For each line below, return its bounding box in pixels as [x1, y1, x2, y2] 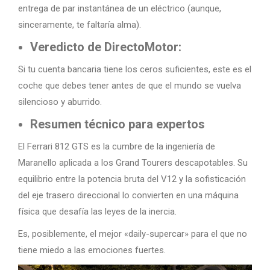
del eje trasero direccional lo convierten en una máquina [18, 190, 239, 201]
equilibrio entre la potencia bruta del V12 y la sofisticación [18, 174, 246, 184]
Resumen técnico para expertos [30, 117, 205, 131]
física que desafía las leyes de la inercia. [18, 206, 177, 217]
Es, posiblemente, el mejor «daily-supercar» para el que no [18, 228, 247, 239]
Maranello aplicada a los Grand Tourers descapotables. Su [18, 157, 248, 168]
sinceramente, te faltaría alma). [18, 19, 141, 30]
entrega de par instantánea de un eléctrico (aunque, [18, 3, 221, 14]
